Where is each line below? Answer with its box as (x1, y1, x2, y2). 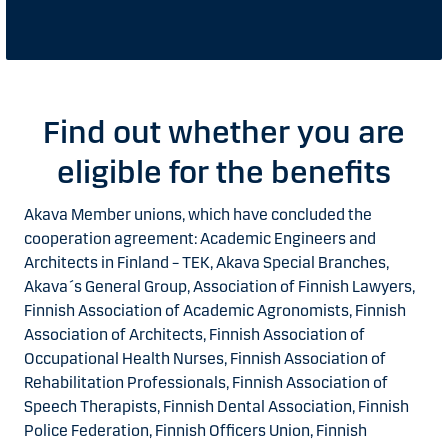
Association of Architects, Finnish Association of (24, 324, 365, 344)
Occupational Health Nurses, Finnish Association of (24, 348, 386, 368)
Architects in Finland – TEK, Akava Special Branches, (24, 252, 389, 272)
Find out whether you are (43, 112, 405, 152)
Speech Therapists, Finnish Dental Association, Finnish (24, 396, 409, 416)
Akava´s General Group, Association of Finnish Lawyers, (24, 276, 415, 296)
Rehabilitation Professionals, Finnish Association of (24, 372, 388, 392)
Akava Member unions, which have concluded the (24, 204, 372, 224)
